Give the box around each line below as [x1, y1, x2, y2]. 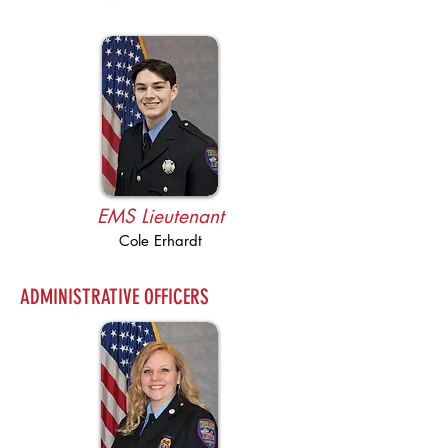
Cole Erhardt [118, 231, 202, 250]
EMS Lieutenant [96, 204, 224, 229]
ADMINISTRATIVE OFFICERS [20, 284, 209, 309]
